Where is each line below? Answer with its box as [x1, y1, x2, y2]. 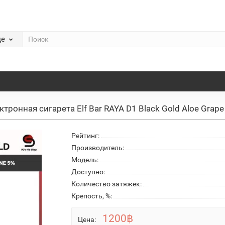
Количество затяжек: [71, 179, 142, 188]
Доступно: [71, 167, 105, 176]
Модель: [71, 155, 98, 164]
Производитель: [71, 143, 124, 152]
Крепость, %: [71, 191, 112, 200]
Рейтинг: [71, 131, 99, 140]
